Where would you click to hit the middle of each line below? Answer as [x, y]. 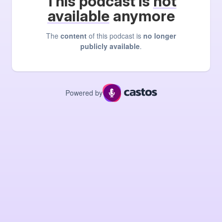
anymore [142, 16]
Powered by [84, 92]
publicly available [110, 46]
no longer [160, 36]
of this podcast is [115, 36]
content [74, 36]
